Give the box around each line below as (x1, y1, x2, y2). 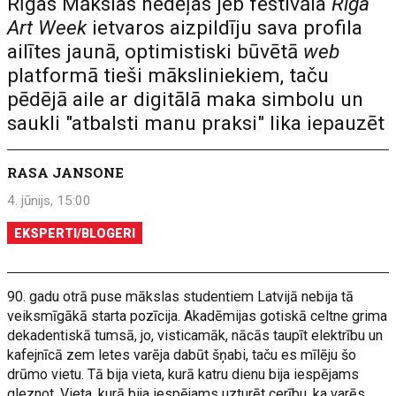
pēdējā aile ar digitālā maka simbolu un (7, 88, 364, 111)
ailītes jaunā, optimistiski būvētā (7, 40, 304, 64)
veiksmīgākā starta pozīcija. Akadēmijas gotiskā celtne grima (7, 308, 388, 324)
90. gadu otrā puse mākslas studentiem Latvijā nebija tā (7, 288, 354, 305)
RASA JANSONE (7, 164, 125, 181)
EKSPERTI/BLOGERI (14, 226, 136, 240)
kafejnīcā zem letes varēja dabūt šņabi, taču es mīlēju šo (7, 346, 357, 363)
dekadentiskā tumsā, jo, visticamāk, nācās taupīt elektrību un (7, 327, 384, 344)
